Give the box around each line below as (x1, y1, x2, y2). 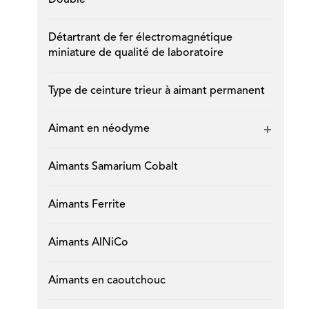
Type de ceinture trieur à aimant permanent (48, 86, 265, 97)
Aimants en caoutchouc (48, 275, 166, 286)
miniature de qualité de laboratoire (48, 48, 223, 59)
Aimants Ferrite (48, 199, 126, 210)
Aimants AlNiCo (48, 237, 128, 248)
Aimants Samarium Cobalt (48, 161, 178, 172)
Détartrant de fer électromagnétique (48, 32, 232, 43)
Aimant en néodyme (48, 123, 150, 134)
